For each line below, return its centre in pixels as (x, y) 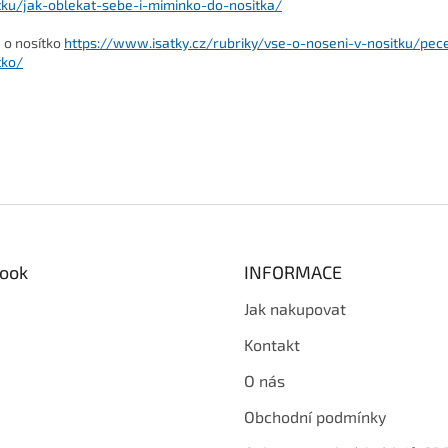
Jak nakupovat (295, 309)
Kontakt (272, 345)
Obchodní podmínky (315, 417)
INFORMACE (293, 272)
